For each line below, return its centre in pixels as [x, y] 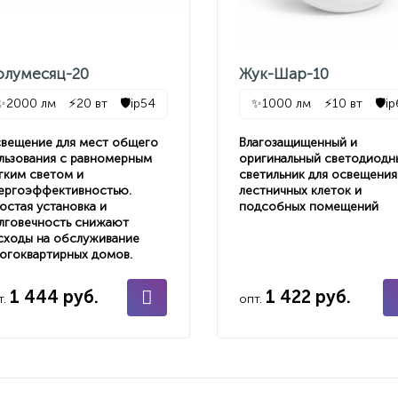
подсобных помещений [308, 207]
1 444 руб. [55, 297]
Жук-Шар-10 [283, 74]
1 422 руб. [308, 297]
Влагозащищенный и [298, 143]
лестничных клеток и [300, 191]
